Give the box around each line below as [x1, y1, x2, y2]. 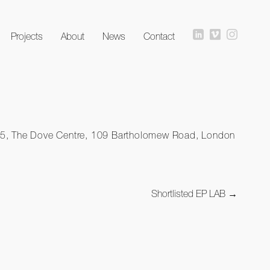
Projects [11, 31, 43, 42]
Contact [143, 31, 175, 42]
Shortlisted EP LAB [151, 187, 228, 199]
